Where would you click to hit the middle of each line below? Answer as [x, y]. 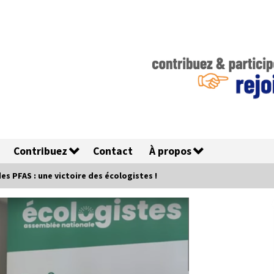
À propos [170, 151]
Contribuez [40, 151]
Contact [113, 151]
